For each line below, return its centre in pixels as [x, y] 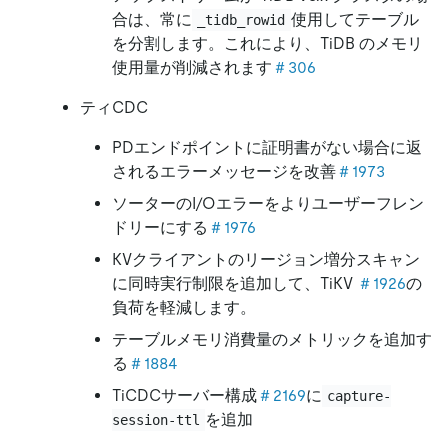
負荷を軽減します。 [184, 308]
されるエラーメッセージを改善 [224, 172]
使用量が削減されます [192, 68]
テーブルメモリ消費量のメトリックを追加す [272, 340]
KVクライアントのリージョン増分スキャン [266, 260]
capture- [359, 396]
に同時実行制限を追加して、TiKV [234, 284]
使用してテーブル [354, 20]
